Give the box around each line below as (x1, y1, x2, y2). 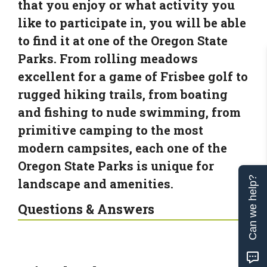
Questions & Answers (18, 200, 154, 218)
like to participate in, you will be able (18, 14, 246, 30)
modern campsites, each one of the (18, 139, 227, 156)
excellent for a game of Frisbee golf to (18, 68, 248, 84)
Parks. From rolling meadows (18, 50, 198, 66)
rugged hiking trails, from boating (18, 86, 228, 102)
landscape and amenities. (18, 175, 173, 191)
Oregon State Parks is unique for (18, 157, 214, 173)
